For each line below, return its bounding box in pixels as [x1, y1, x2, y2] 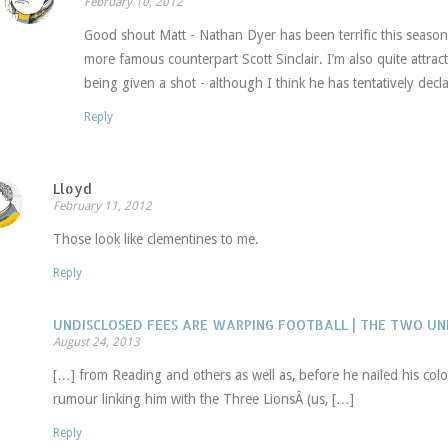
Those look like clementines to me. [52, 231, 259, 248]
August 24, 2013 [52, 335, 140, 350]
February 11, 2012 [52, 199, 152, 214]
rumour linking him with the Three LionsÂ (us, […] [52, 391, 354, 408]
